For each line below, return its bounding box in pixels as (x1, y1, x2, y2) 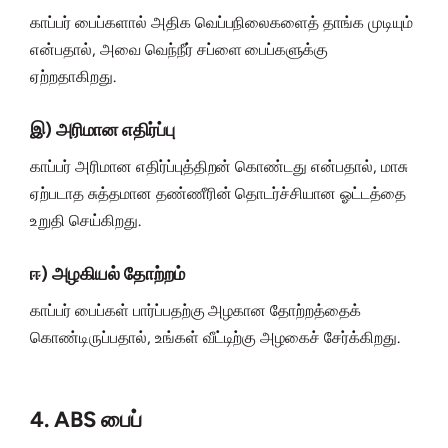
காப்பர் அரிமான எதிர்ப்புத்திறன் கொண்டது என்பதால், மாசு (30, 157, 409, 177)
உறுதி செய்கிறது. (30, 211, 141, 231)
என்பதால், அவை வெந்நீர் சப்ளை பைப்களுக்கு (30, 40, 329, 60)
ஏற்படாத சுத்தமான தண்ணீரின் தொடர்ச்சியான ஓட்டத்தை (30, 184, 407, 204)
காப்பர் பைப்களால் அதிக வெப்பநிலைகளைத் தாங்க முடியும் (30, 13, 414, 33)
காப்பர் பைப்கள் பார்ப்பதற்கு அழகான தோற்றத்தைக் (30, 301, 362, 321)
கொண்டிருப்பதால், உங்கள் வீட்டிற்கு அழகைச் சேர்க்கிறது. (30, 328, 401, 348)
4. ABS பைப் (30, 406, 142, 434)
